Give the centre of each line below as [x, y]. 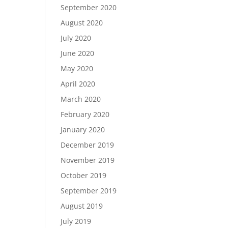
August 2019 [82, 206]
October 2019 [84, 175]
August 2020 [82, 23]
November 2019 [88, 160]
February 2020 [85, 114]
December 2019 [88, 145]
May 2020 [77, 68]
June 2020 [78, 53]
